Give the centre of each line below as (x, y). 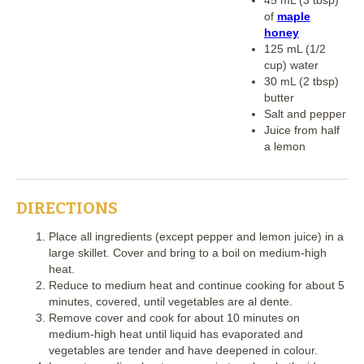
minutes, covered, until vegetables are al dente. (171, 301)
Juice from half (301, 130)
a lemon (284, 146)
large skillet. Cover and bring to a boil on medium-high (188, 252)
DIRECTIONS (67, 208)
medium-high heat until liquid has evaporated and (176, 334)
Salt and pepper (305, 113)
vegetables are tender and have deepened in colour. (183, 350)
